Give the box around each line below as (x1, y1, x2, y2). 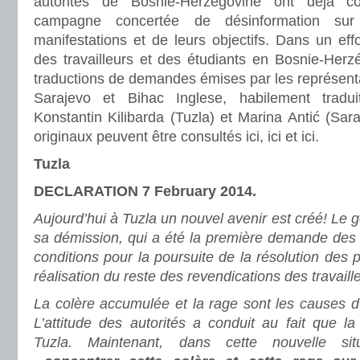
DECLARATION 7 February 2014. (34, 183, 256, 199)
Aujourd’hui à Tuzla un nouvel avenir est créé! (34, 211, 327, 227)
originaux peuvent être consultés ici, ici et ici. (34, 129, 319, 145)
